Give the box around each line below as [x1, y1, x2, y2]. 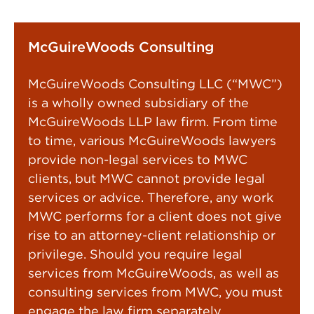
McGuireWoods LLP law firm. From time [28, 114, 278, 129]
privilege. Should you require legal [28, 247, 243, 261]
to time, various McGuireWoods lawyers [28, 133, 276, 148]
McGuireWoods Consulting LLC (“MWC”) [28, 76, 282, 91]
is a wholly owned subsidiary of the [28, 95, 249, 110]
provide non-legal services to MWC [28, 152, 247, 167]
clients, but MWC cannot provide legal [28, 171, 265, 186]
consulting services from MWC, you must [28, 285, 282, 299]
